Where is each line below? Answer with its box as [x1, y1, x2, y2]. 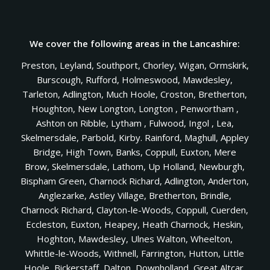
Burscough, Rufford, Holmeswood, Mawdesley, [37, 74, 233, 86]
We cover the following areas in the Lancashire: [30, 37, 240, 49]
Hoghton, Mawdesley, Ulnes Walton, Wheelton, [37, 233, 233, 245]
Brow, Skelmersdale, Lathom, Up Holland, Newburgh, [25, 160, 245, 173]
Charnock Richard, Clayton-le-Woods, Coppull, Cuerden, [21, 204, 249, 216]
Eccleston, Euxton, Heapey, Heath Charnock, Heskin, [26, 218, 244, 231]
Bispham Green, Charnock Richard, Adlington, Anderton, [20, 175, 250, 187]
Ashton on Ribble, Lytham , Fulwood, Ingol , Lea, [36, 117, 234, 130]
